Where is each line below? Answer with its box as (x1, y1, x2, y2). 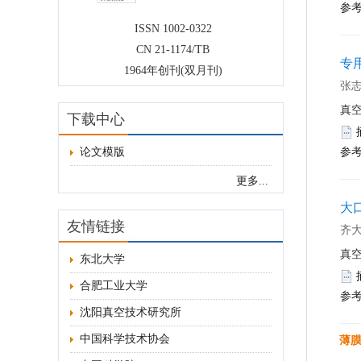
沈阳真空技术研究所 (80, 306, 181, 319)
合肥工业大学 (80, 280, 147, 293)
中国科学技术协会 (80, 333, 170, 346)
